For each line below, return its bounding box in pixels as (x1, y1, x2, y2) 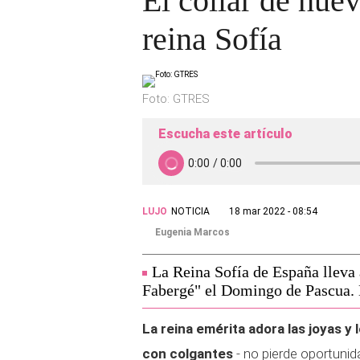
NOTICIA (171, 206, 210, 217)
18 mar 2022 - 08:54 (229, 206, 317, 217)
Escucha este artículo (158, 126, 292, 141)
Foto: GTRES (142, 92, 210, 106)
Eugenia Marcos (155, 227, 230, 238)
